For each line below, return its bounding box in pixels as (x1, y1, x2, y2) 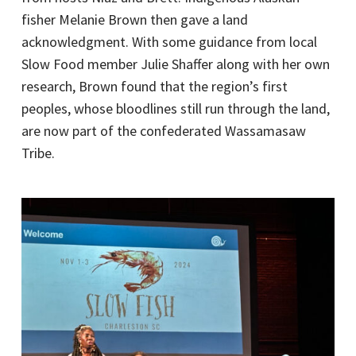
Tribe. (21, 144, 55, 162)
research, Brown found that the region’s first (21, 77, 288, 95)
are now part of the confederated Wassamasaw (21, 122, 306, 140)
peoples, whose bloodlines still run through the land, (21, 99, 330, 118)
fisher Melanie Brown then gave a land (21, 10, 248, 29)
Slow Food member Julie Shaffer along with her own (21, 55, 330, 73)
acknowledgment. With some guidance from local (21, 33, 317, 51)
